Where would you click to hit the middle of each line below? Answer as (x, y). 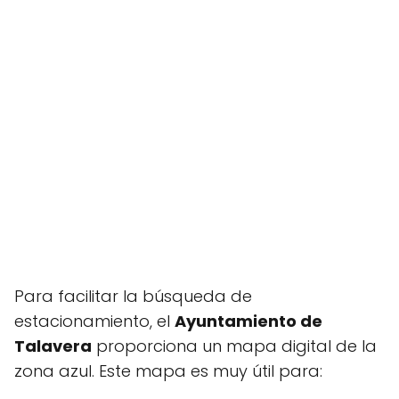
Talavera (53, 346)
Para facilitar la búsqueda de (133, 296)
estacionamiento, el (94, 321)
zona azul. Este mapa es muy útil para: (168, 371)
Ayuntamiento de (248, 321)
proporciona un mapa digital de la (234, 346)
